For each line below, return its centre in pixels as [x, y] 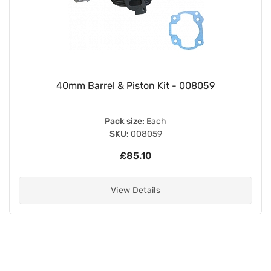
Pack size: [125, 121]
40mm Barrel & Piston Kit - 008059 [135, 85]
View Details [135, 190]
